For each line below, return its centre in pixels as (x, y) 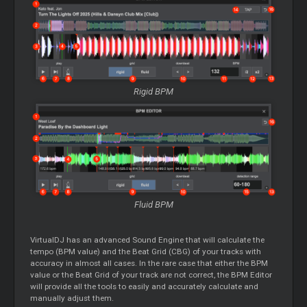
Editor (261, 274)
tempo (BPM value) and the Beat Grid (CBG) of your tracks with (146, 251)
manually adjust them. (72, 298)
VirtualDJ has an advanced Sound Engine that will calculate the (148, 240)
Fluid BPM (153, 204)
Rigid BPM (153, 92)
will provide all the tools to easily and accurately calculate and (145, 286)
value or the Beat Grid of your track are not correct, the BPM (140, 274)
